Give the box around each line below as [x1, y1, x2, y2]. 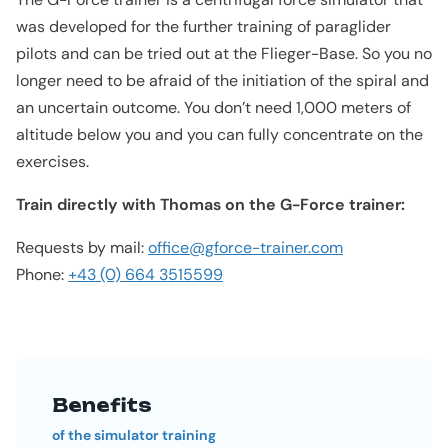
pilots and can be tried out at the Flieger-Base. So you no [16, 42, 432, 64]
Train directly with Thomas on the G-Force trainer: [16, 193, 405, 215]
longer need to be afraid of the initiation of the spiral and [16, 69, 429, 91]
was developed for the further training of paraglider [16, 15, 391, 37]
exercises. [16, 150, 89, 172]
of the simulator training [52, 425, 216, 444]
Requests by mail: [16, 236, 148, 258]
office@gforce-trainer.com [148, 236, 343, 258]
